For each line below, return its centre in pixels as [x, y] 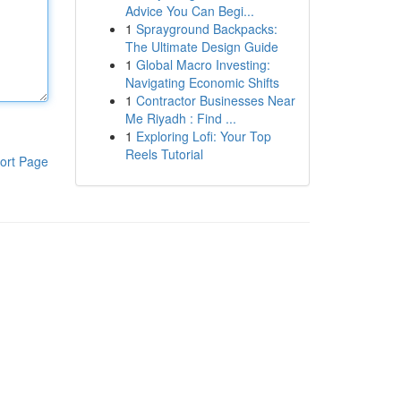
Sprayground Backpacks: [206, 29]
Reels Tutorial [164, 154]
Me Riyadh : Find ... [180, 118]
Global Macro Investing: [203, 64]
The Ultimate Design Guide [201, 47]
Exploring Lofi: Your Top [203, 136]
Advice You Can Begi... [189, 11]
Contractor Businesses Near [215, 100]
